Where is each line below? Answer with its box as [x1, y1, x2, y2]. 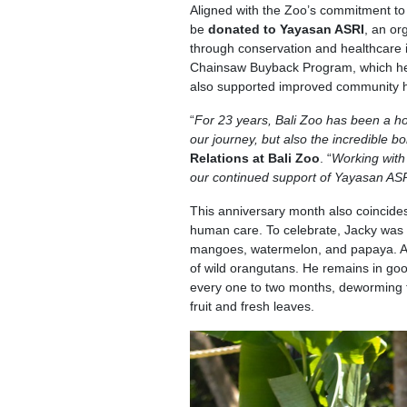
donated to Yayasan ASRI [207, 22, 364, 37]
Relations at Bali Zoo [189, 151, 320, 166]
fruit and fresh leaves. [189, 299, 314, 314]
